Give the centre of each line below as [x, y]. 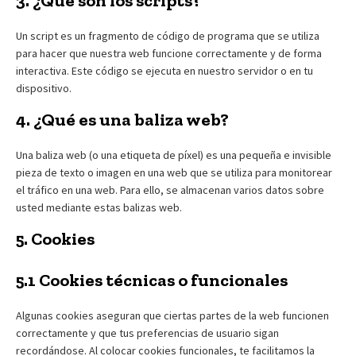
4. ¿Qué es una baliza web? [122, 119]
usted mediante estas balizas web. [99, 207]
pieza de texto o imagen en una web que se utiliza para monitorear [174, 172]
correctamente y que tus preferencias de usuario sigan [147, 333]
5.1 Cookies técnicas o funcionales [152, 280]
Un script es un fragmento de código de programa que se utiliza [168, 35]
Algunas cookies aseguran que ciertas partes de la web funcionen [172, 315]
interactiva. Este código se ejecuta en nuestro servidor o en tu [164, 70]
